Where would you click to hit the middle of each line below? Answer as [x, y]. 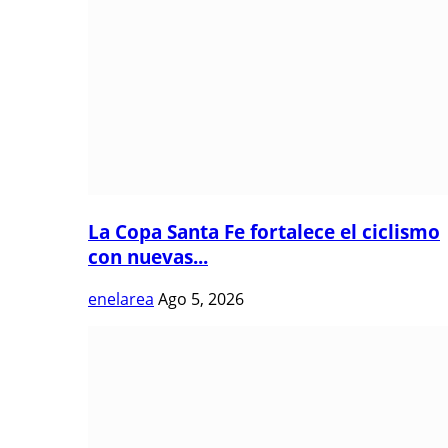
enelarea [121, 298]
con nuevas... [148, 256]
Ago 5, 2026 [201, 298]
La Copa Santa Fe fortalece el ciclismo [264, 231]
